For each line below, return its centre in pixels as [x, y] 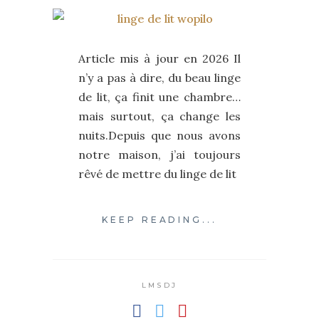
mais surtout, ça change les [159, 116]
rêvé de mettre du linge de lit [157, 174]
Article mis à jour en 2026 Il [159, 58]
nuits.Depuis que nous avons [159, 135]
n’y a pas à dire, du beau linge [159, 78]
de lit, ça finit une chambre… [159, 97]
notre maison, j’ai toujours [159, 155]
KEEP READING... [159, 220]
